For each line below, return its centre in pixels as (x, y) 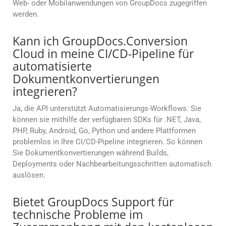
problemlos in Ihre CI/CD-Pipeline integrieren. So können (107, 142)
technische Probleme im (78, 215)
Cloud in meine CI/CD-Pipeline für (103, 54)
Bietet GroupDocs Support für (93, 202)
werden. (26, 14)
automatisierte (52, 66)
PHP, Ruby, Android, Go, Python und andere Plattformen (104, 131)
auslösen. (29, 175)
